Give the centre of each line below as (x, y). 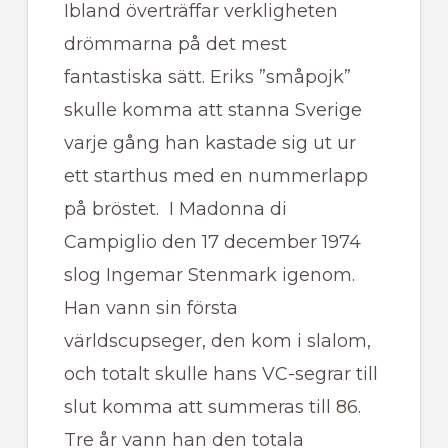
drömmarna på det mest (175, 44)
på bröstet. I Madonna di (175, 209)
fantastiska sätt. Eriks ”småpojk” (207, 77)
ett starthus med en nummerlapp (215, 176)
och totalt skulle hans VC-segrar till (220, 374)
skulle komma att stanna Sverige (212, 110)
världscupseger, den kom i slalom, (217, 341)
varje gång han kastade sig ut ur (209, 143)
